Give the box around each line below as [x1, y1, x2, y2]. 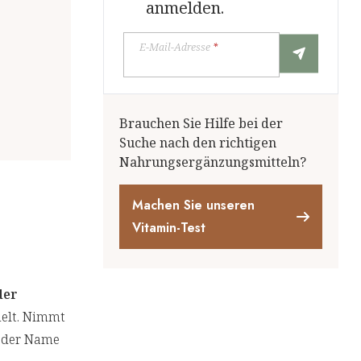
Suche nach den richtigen [118, 134, 276, 152]
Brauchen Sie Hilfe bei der [118, 114, 283, 133]
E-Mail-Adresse [139, 39, 210, 55]
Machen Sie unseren [131, 196, 255, 215]
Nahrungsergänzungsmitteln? [118, 153, 306, 172]
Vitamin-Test [131, 218, 205, 238]
